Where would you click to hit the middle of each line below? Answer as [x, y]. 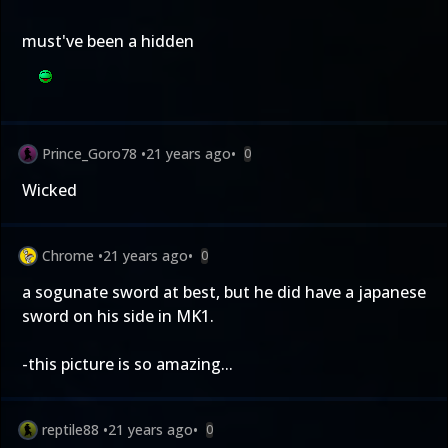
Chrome [68, 255]
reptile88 [70, 429]
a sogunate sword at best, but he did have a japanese [224, 292]
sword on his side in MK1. [118, 316]
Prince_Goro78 [89, 153]
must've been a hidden [108, 41]
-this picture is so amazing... [127, 364]
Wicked [49, 190]
